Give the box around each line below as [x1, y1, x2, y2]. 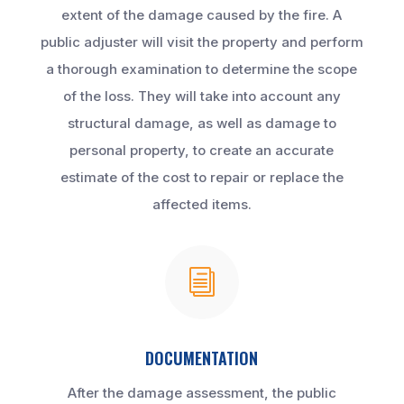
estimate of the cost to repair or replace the [60, 169, 344, 187]
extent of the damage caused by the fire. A [61, 6, 343, 24]
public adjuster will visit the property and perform [40, 33, 363, 51]
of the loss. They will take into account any [62, 87, 341, 106]
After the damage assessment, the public [67, 384, 336, 402]
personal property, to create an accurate [69, 142, 335, 160]
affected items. [151, 196, 252, 214]
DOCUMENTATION [145, 346, 259, 371]
